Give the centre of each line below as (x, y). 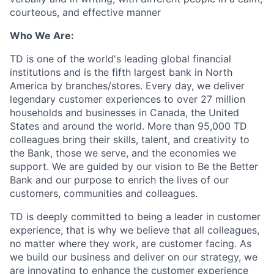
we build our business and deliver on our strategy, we (134, 257)
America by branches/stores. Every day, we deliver (127, 86)
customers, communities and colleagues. (104, 194)
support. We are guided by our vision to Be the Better (134, 167)
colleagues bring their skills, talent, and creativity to (130, 140)
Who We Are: (42, 36)
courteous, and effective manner (85, 13)
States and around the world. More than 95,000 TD (128, 126)
